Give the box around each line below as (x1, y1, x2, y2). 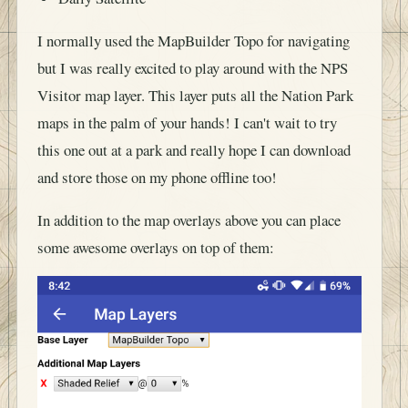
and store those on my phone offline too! (37, 166, 277, 188)
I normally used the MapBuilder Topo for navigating (37, 29, 350, 51)
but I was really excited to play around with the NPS (37, 56, 348, 78)
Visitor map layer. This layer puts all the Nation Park (37, 84, 353, 106)
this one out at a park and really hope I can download (37, 138, 351, 160)
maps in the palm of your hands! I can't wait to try (37, 111, 337, 133)
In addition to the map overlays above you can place (37, 209, 341, 230)
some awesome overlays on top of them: (37, 236, 274, 258)
